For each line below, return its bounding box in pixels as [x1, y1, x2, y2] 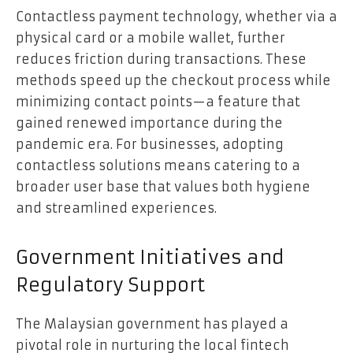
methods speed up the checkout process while [16, 72, 331, 88]
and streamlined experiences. [16, 199, 217, 216]
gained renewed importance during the [16, 114, 283, 131]
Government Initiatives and [16, 245, 284, 269]
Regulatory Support [16, 273, 205, 297]
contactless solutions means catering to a [16, 157, 300, 173]
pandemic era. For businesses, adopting [16, 136, 284, 152]
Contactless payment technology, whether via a [16, 8, 337, 24]
